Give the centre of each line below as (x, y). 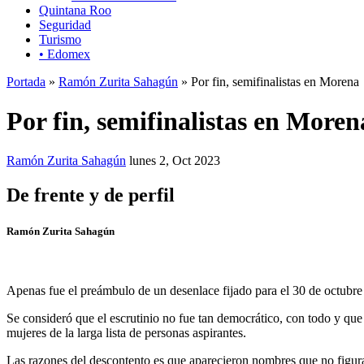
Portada (26, 81)
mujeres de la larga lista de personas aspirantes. (126, 332)
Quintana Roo (75, 10)
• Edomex (65, 54)
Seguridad (65, 24)
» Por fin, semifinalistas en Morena (269, 81)
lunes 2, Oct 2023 (175, 161)
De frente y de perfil (91, 195)
